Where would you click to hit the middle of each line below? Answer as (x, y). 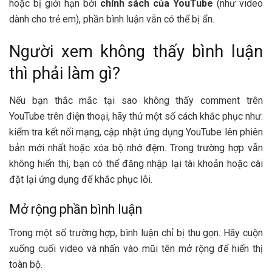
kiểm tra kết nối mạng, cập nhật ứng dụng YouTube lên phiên (136, 132)
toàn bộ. (26, 265)
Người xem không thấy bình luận (136, 52)
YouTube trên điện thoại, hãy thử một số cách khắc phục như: (136, 116)
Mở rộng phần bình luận (76, 209)
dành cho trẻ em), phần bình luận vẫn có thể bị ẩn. (112, 19)
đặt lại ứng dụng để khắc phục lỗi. (81, 179)
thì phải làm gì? (65, 74)
